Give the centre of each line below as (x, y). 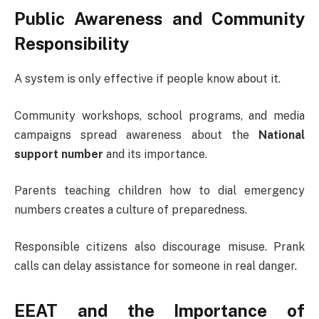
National (282, 135)
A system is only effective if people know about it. (147, 79)
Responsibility (72, 44)
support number (59, 154)
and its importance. (155, 154)
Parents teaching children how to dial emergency (159, 191)
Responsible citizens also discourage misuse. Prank (159, 246)
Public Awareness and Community (159, 19)
